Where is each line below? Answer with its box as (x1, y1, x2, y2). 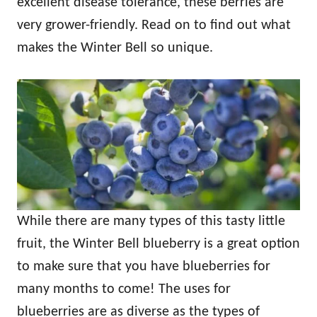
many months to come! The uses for (17, 282, 231, 296)
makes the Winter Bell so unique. (17, 40, 213, 55)
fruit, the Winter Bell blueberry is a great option (17, 236, 300, 251)
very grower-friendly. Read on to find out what (17, 18, 291, 33)
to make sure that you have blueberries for (17, 259, 270, 274)
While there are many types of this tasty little (17, 214, 285, 229)
